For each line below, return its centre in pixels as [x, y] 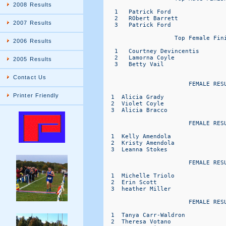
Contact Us [30, 77]
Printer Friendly [36, 95]
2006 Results [33, 41]
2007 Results [33, 23]
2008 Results [33, 5]
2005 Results [33, 59]
